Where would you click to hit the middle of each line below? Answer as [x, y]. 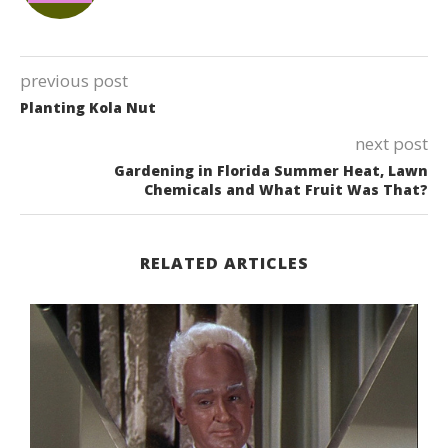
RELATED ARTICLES [224, 262]
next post [391, 143]
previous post [74, 80]
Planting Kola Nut [88, 107]
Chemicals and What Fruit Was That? [286, 189]
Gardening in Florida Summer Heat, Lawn [271, 170]
